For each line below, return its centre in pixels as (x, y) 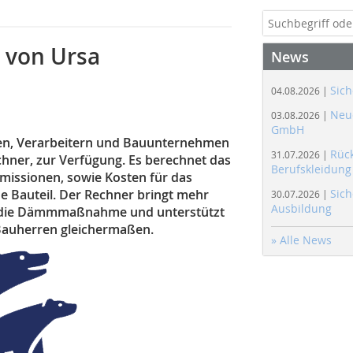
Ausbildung (301, 208)
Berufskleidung (311, 169)
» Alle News (301, 240)
